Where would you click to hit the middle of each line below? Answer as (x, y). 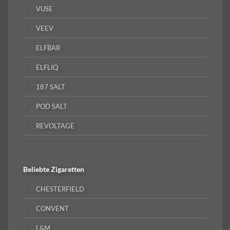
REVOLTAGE (55, 126)
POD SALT (52, 106)
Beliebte (37, 169)
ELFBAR (48, 47)
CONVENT (52, 208)
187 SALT (51, 87)
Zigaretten (68, 169)
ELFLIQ (47, 67)
